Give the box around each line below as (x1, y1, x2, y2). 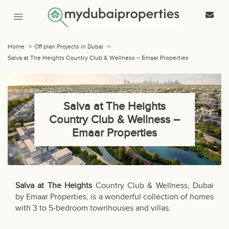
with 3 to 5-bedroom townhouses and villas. (15, 203, 171, 214)
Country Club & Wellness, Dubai (92, 181, 214, 191)
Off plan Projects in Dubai (34, 43, 105, 50)
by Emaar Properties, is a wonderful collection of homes (15, 192, 214, 202)
